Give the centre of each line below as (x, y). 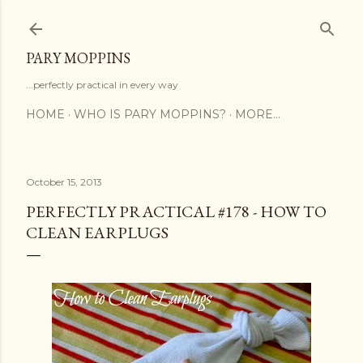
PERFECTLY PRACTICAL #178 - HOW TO (176, 211)
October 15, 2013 (64, 182)
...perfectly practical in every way (102, 85)
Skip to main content (181, 20)
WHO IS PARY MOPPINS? (150, 114)
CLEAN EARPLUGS (97, 233)
